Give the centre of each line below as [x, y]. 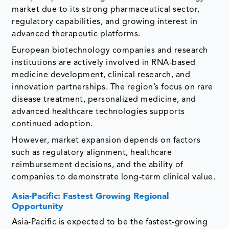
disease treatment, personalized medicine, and [104, 99]
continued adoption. [52, 124]
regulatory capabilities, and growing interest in [105, 22]
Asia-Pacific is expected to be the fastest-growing [110, 222]
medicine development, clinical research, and [101, 75]
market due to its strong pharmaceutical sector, [106, 9]
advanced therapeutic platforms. [76, 34]
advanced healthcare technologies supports [98, 112]
